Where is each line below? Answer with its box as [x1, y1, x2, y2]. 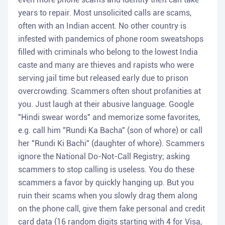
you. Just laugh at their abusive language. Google [18, 99, 194, 109]
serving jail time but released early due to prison [18, 73, 188, 83]
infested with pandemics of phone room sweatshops [18, 34, 203, 44]
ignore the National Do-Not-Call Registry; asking [18, 152, 190, 162]
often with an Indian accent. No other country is [18, 21, 186, 31]
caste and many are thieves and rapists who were [18, 60, 194, 70]
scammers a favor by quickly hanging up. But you [18, 178, 194, 188]
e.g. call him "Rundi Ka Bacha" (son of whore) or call [18, 126, 202, 136]
